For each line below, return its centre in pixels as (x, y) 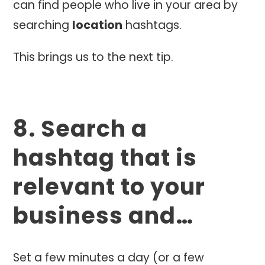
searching (43, 25)
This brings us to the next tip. (93, 57)
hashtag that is (105, 157)
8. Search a (80, 128)
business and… (104, 215)
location (98, 25)
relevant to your (109, 186)
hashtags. (152, 25)
